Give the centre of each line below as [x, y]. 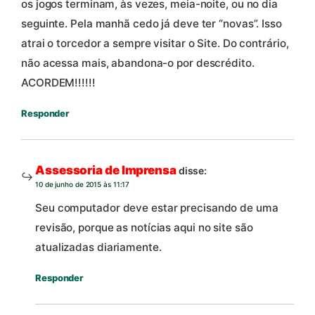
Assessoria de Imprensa [106, 170]
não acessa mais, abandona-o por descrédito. [138, 63]
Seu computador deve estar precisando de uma [157, 208]
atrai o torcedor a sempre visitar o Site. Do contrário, [155, 43]
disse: [193, 170]
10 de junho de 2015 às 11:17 [83, 184]
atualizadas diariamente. [98, 247]
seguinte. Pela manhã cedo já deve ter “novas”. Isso [152, 23]
